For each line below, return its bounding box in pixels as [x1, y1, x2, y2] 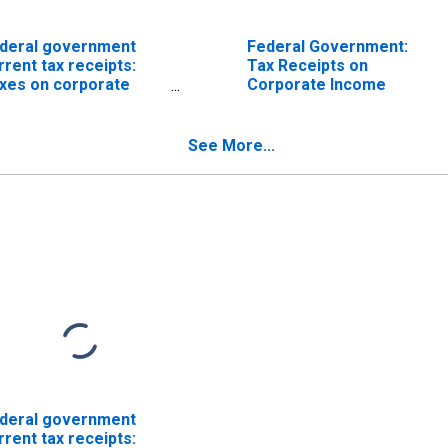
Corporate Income [246, 74, 386, 94]
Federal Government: [246, 36, 408, 56]
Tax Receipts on [246, 55, 368, 75]
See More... [188, 135, 275, 155]
